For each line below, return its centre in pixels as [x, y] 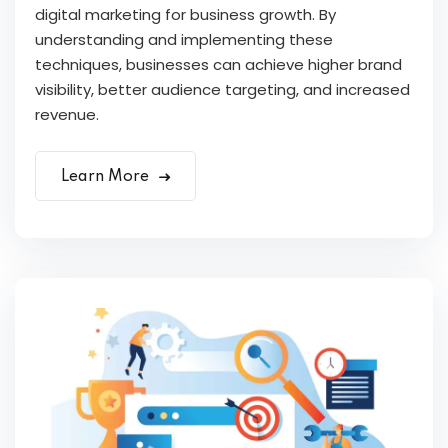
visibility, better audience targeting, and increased [222, 90]
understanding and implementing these [184, 40]
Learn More [107, 177]
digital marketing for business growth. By [185, 15]
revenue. [67, 115]
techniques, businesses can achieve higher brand [218, 65]
